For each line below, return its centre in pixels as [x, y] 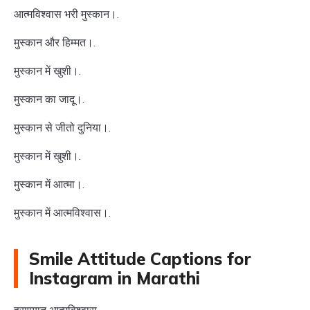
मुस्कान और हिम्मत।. [55, 42]
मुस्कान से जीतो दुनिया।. [62, 127]
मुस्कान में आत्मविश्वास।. [62, 212]
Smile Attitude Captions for [140, 259]
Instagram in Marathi [115, 278]
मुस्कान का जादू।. [49, 99]
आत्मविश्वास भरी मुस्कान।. [66, 14]
